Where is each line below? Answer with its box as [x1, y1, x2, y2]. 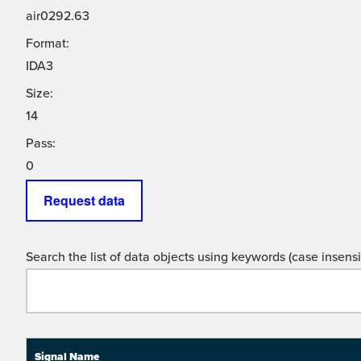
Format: [26, 35, 69, 52]
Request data [44, 191, 125, 210]
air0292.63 [26, 8, 89, 25]
